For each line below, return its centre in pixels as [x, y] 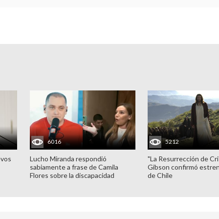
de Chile [160, 175]
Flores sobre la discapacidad [72, 175]
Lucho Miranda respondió [68, 159]
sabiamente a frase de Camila [74, 167]
